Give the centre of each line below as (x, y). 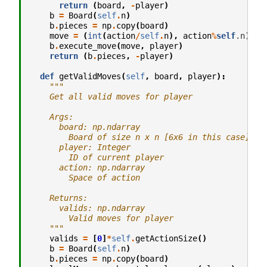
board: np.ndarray (85, 127)
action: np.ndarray (88, 167)
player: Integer (80, 147)
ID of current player (97, 157)
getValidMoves (90, 76)
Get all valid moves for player (111, 96)
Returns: (59, 198)
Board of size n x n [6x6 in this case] (140, 137)
